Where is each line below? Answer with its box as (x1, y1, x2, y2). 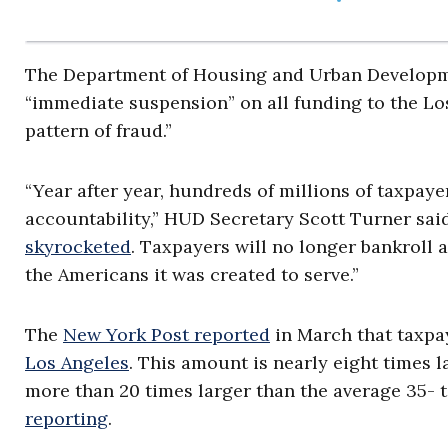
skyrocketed (25, 235, 131, 259)
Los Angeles (25, 351, 129, 375)
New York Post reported (63, 323, 270, 347)
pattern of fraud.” (25, 119, 172, 143)
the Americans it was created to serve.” (25, 263, 359, 287)
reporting (25, 407, 108, 431)
